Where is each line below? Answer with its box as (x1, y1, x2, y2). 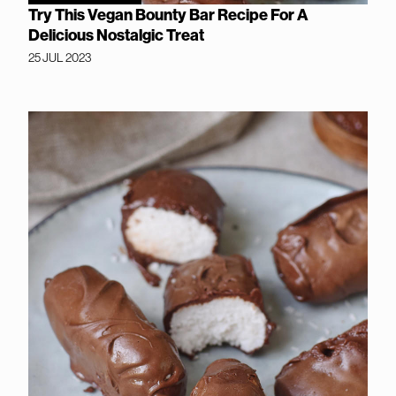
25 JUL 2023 (28, 49, 91, 65)
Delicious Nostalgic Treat (28, 24, 204, 45)
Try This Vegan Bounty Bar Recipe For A (28, 4, 308, 25)
